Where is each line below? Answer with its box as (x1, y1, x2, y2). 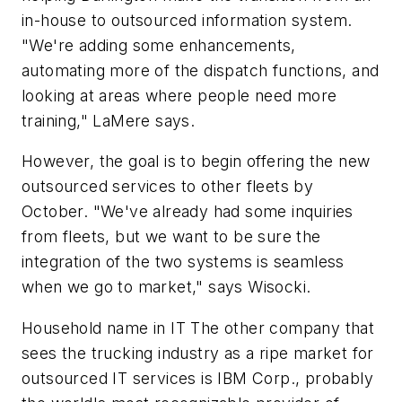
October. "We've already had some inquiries (22, 202, 354, 222)
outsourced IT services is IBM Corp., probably (22, 368, 373, 388)
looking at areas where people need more (22, 85, 337, 105)
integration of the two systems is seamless (22, 252, 345, 272)
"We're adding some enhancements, (22, 35, 296, 55)
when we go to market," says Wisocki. (22, 277, 311, 297)
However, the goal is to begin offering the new (22, 152, 371, 171)
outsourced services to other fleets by (22, 177, 314, 197)
